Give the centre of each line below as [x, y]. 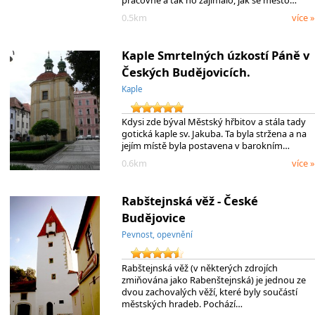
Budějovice [153, 217]
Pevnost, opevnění [157, 234]
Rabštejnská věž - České [189, 200]
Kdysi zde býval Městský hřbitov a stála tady [213, 122]
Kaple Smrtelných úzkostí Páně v [215, 55]
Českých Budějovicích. [186, 72]
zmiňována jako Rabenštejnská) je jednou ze [213, 279]
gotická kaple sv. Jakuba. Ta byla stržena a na [214, 134]
